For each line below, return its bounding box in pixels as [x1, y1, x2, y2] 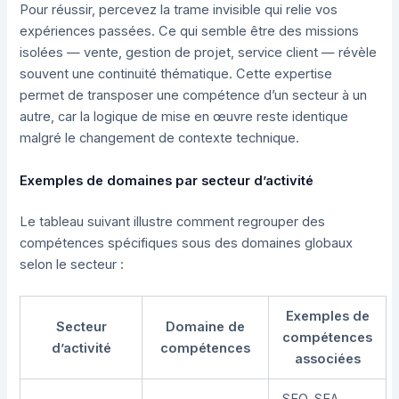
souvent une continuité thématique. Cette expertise [20, 66, 333, 83]
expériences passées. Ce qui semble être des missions [20, 23, 360, 40]
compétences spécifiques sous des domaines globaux [20, 234, 354, 251]
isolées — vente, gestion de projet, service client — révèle [20, 45, 378, 61]
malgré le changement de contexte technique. [20, 130, 300, 147]
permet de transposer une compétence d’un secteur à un [20, 87, 368, 104]
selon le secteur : [20, 256, 125, 273]
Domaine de [166, 318, 246, 335]
